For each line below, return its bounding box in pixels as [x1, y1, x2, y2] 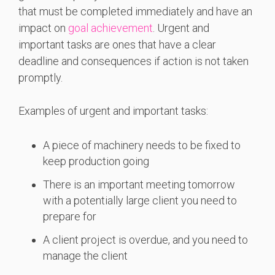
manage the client [43, 249, 128, 263]
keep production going [43, 155, 149, 168]
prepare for [43, 210, 96, 223]
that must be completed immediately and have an [18, 5, 252, 18]
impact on [18, 21, 68, 35]
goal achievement [68, 21, 153, 35]
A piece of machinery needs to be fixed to [43, 139, 241, 152]
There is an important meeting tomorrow [43, 178, 235, 192]
